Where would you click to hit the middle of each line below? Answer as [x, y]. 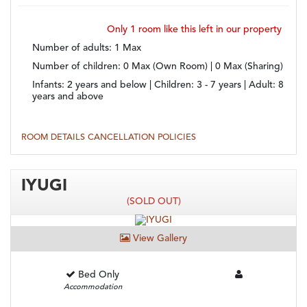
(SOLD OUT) [153, 202]
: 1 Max [125, 48]
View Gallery [159, 239]
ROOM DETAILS [54, 138]
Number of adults [71, 48]
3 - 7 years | [223, 85]
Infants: [50, 85]
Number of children [75, 67]
